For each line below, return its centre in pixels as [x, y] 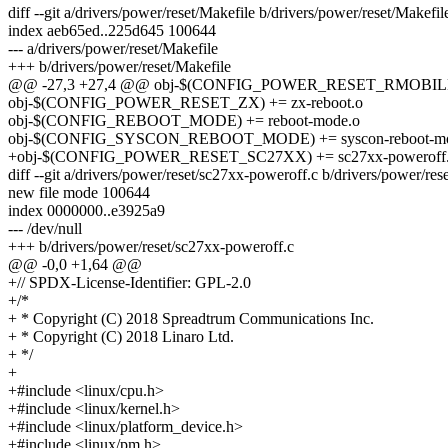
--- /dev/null [45, 229]
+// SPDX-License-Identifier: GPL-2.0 [129, 283]
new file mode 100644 [79, 193]
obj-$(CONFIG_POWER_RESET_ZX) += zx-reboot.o [185, 103]
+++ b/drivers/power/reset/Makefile [119, 67]
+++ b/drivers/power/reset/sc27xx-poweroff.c [151, 247]
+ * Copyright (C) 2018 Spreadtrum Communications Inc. [191, 319]
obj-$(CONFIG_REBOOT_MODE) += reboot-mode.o [184, 121]
